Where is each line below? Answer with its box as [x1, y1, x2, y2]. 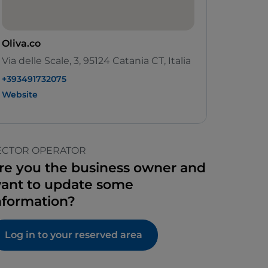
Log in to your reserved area [5, 229, 142, 241]
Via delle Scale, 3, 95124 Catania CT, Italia [2, 55, 191, 67]
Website [2, 89, 38, 100]
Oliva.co [2, 38, 41, 50]
